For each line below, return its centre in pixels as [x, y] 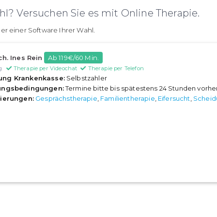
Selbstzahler [86, 78]
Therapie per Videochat [46, 69]
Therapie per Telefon [116, 69]
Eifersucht [174, 99]
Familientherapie [128, 99]
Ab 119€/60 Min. [73, 58]
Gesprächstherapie [66, 99]
